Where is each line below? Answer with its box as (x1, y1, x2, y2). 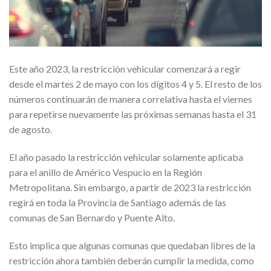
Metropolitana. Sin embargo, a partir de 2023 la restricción (9, 181, 251, 194)
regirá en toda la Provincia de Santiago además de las (9, 197, 226, 209)
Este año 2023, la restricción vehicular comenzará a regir (9, 63, 241, 75)
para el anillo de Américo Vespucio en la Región (9, 166, 202, 178)
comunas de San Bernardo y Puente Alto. (9, 212, 175, 224)
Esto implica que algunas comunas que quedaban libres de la (9, 239, 255, 251)
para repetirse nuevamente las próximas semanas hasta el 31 (9, 108, 256, 120)
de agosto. (9, 123, 52, 135)
